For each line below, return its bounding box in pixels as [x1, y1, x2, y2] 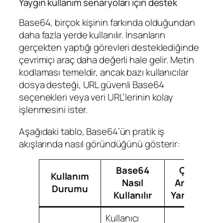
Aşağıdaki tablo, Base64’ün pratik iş [19, 124, 165, 138]
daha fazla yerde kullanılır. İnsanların [19, 28, 166, 42]
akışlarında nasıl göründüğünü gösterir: [19, 137, 180, 150]
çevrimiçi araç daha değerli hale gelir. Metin [19, 53, 194, 67]
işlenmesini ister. [19, 103, 88, 116]
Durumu [52, 182, 88, 196]
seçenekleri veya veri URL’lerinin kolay [19, 91, 174, 104]
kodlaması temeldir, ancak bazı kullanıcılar [19, 66, 189, 79]
